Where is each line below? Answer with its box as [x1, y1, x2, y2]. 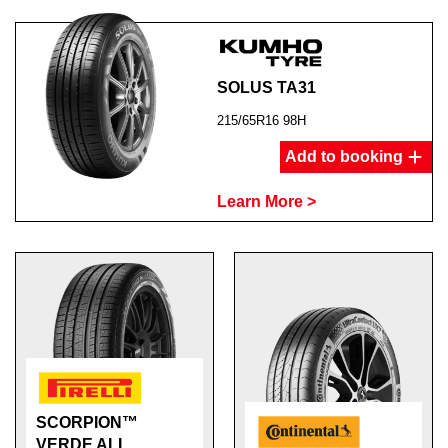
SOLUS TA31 [216, 79, 316, 96]
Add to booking [285, 148, 403, 165]
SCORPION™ [36, 414, 138, 431]
